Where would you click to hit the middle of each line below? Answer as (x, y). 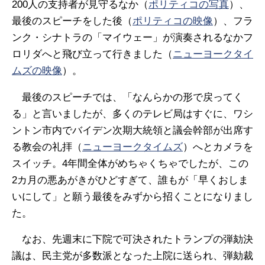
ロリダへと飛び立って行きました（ (92, 54)
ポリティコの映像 (173, 21)
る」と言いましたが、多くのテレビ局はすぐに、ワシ (132, 114)
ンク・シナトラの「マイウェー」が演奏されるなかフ (132, 37)
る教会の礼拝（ (47, 147)
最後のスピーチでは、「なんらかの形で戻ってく (127, 97)
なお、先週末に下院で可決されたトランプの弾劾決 (132, 240)
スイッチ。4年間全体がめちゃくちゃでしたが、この (130, 163)
